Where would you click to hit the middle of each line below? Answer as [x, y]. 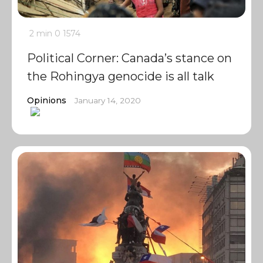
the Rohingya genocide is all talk [121, 76]
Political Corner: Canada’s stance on [129, 58]
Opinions [47, 100]
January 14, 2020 [108, 100]
